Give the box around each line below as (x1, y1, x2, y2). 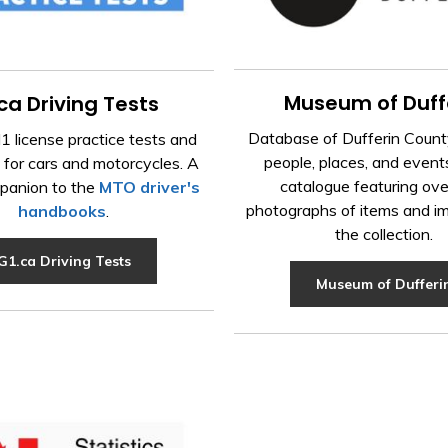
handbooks (18, 200, 107, 221)
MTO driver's (98, 176, 200, 197)
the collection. (335, 224, 434, 245)
